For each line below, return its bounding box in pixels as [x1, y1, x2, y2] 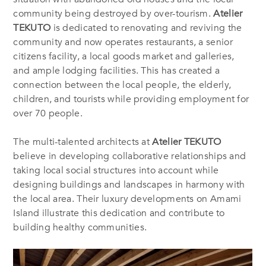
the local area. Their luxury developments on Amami [13, 192, 242, 205]
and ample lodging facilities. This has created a [13, 64, 220, 77]
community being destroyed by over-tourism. [13, 7, 214, 20]
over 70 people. [13, 106, 83, 120]
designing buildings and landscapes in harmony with [13, 178, 245, 191]
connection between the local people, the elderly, [13, 78, 232, 91]
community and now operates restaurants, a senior [13, 35, 233, 49]
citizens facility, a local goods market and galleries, [13, 49, 235, 63]
